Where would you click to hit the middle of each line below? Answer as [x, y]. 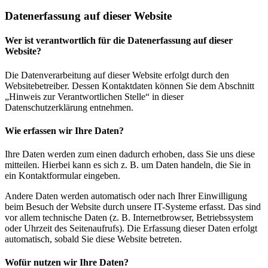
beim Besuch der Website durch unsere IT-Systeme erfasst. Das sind [133, 207]
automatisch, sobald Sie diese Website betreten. [93, 239]
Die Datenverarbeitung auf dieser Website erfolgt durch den [117, 75]
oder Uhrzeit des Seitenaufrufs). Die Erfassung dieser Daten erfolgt [131, 229]
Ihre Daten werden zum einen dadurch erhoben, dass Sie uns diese [130, 154]
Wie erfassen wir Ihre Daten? [64, 130]
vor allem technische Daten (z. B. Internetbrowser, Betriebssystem [129, 218]
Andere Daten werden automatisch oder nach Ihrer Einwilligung [126, 196]
